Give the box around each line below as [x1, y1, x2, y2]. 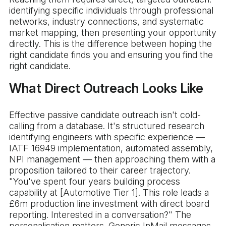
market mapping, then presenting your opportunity [9, 27, 216, 38]
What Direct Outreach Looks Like [9, 81, 203, 96]
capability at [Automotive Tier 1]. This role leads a [9, 187, 209, 198]
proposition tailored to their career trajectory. [9, 165, 191, 176]
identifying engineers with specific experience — [9, 132, 205, 143]
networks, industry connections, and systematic [9, 16, 204, 27]
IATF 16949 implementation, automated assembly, [9, 143, 213, 154]
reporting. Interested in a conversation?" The [9, 209, 191, 220]
